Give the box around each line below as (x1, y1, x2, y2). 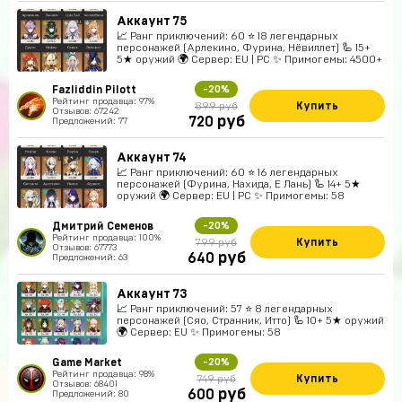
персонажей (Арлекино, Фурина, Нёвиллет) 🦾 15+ (117, 42, 371, 53)
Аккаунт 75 (117, 15, 188, 28)
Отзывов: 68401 (52, 380, 118, 389)
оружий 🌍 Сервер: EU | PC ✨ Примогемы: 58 (117, 190, 345, 201)
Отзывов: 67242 (52, 107, 119, 116)
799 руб (196, 237, 237, 248)
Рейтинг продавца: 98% (52, 370, 154, 379)
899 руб (195, 100, 238, 111)
